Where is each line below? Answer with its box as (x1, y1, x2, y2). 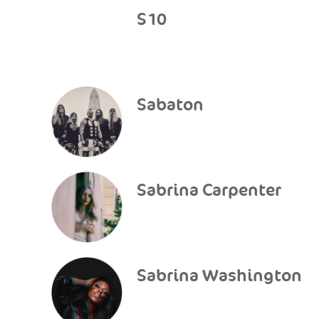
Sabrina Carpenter (137, 180, 281, 201)
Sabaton (137, 95, 204, 115)
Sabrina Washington (137, 266, 302, 286)
